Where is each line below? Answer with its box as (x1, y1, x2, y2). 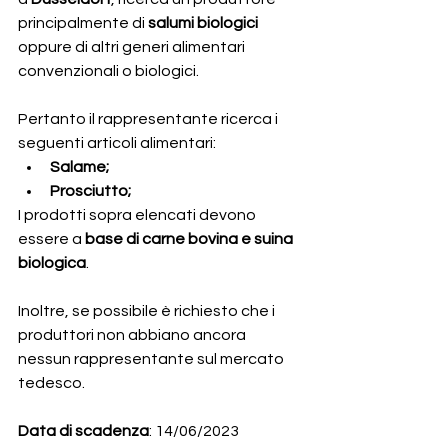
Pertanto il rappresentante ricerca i (18, 111, 281, 127)
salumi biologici (148, 15, 261, 31)
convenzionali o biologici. (18, 63, 202, 79)
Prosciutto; (50, 183, 131, 199)
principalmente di (18, 15, 148, 31)
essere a (18, 231, 85, 247)
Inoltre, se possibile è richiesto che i (18, 303, 278, 319)
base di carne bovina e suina (85, 231, 296, 247)
